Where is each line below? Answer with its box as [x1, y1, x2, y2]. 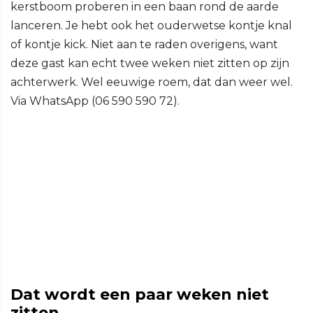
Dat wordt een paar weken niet [10, 285, 269, 305]
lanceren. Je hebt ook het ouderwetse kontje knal [10, 19, 292, 33]
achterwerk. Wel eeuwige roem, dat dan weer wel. [10, 75, 293, 89]
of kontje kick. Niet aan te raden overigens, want [10, 38, 278, 52]
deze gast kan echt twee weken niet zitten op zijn [10, 57, 289, 71]
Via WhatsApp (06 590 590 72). [10, 94, 180, 108]
